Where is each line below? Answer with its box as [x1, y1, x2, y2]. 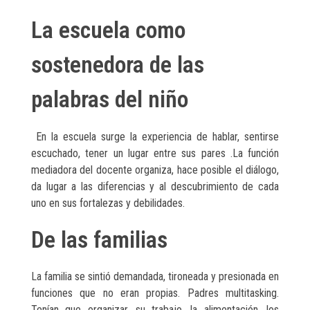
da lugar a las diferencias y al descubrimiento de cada [31, 179, 279, 193]
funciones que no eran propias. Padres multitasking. [31, 286, 279, 300]
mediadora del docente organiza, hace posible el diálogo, [31, 163, 279, 176]
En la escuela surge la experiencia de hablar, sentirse [31, 129, 279, 143]
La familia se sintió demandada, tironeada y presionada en [31, 270, 279, 284]
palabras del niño [31, 85, 188, 113]
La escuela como [31, 16, 185, 44]
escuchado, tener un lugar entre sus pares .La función [31, 146, 279, 160]
